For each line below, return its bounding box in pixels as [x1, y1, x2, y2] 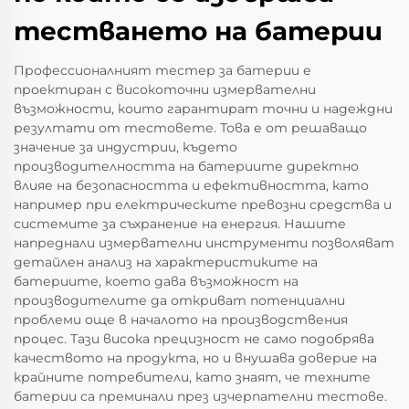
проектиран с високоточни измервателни [14, 80, 316, 98]
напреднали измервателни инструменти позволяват [14, 234, 394, 251]
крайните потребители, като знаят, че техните [14, 368, 371, 385]
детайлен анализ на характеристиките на [14, 253, 318, 270]
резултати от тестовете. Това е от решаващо [14, 119, 367, 136]
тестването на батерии [14, 15, 383, 47]
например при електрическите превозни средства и [14, 195, 392, 213]
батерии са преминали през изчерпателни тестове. [14, 387, 387, 404]
